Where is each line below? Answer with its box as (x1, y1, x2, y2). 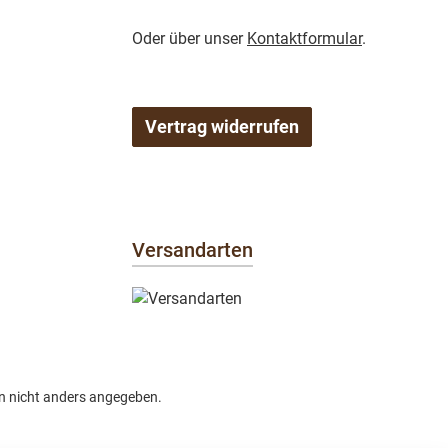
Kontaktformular (247, 28, 362, 48)
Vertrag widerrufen (145, 115, 299, 137)
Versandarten (132, 237, 253, 262)
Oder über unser (132, 28, 247, 48)
